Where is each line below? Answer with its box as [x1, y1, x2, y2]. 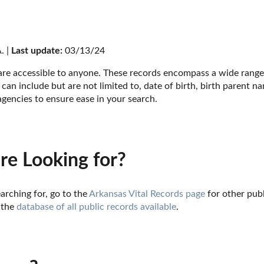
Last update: [11, 45, 62, 55]
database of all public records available [16, 202, 176, 212]
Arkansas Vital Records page [89, 189, 205, 199]
